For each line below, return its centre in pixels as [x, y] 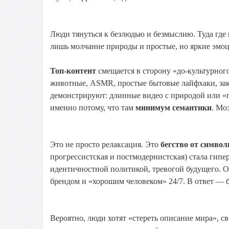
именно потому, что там [93, 108]
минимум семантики [174, 108]
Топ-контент [73, 71]
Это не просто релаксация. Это [105, 144]
